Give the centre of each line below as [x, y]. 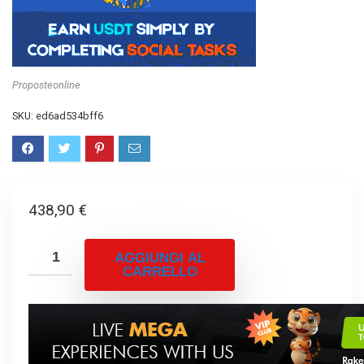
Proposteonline [46, 85]
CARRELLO [160, 272]
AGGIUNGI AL [160, 258]
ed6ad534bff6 [69, 116]
